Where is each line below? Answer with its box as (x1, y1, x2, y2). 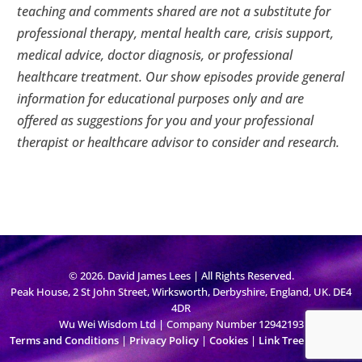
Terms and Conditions (10, 332, 119, 347)
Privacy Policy (129, 332, 199, 347)
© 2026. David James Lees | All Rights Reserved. (68, 267, 294, 283)
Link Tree (259, 332, 304, 347)
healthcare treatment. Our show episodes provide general (17, 67, 345, 86)
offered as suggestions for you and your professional (17, 111, 314, 129)
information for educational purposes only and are (17, 89, 305, 107)
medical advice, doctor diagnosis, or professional (17, 45, 293, 64)
